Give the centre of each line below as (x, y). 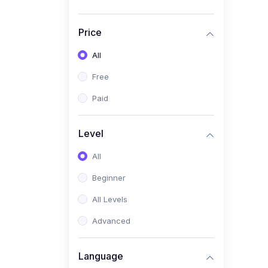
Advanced (111, 221)
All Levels (110, 200)
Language (101, 256)
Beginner (109, 178)
